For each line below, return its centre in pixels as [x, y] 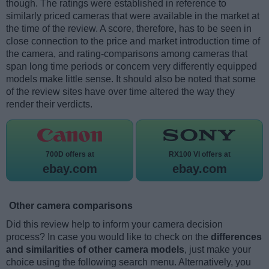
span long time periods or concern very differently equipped [131, 67]
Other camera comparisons [71, 206]
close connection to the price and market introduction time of [133, 41]
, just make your [218, 250]
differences [236, 237]
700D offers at [70, 155]
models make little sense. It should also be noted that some [131, 79]
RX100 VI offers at [199, 155]
